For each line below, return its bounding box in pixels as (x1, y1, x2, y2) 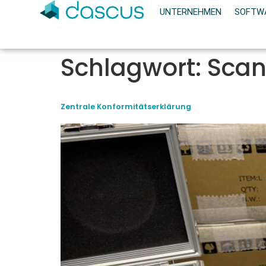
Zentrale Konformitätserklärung (61, 101, 191, 112)
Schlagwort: (61, 50, 207, 84)
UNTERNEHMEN (159, 7, 221, 18)
